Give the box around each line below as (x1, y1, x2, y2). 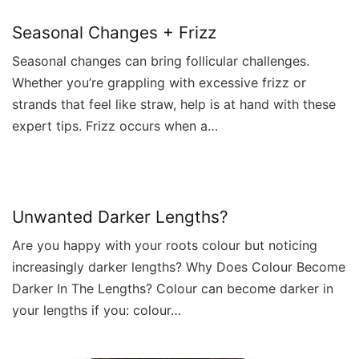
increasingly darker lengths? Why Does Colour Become (12, 258, 345, 275)
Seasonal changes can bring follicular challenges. (12, 52, 309, 69)
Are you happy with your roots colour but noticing (12, 236, 317, 253)
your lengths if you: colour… (12, 301, 181, 318)
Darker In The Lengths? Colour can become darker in (12, 280, 333, 296)
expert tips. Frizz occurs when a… (12, 117, 218, 134)
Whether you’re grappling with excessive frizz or (12, 74, 306, 91)
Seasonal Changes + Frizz (12, 22, 216, 42)
